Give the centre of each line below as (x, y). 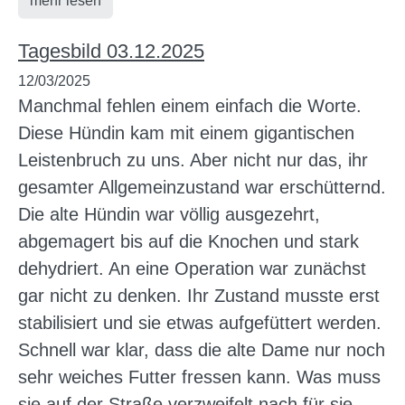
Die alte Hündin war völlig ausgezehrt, (169, 214)
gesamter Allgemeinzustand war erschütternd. (202, 187)
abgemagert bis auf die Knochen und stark (188, 241)
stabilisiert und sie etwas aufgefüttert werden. (200, 322)
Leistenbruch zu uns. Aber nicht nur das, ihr (193, 160)
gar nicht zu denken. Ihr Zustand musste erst (199, 295)
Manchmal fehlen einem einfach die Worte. (190, 105)
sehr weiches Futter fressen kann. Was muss (199, 377)
